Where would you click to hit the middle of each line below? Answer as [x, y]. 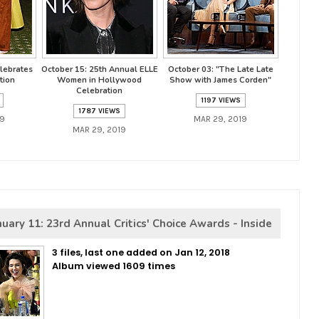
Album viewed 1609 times [114, 266]
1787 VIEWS [99, 111]
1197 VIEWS [220, 100]
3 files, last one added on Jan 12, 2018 [141, 252]
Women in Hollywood [99, 80]
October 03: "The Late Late [220, 69]
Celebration [99, 91]
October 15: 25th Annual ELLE [99, 69]
